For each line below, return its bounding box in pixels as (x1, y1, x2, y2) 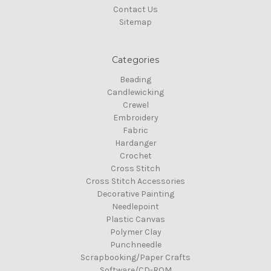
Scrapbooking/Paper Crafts (80, 252, 191, 263)
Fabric (123, 125, 148, 135)
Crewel (122, 99, 149, 110)
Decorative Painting (97, 188, 174, 199)
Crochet (119, 150, 152, 161)
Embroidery (113, 112, 158, 123)
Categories (111, 54, 160, 65)
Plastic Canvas (106, 214, 165, 224)
